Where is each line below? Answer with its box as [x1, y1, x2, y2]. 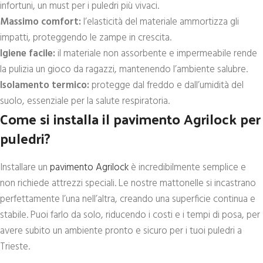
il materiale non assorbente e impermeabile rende [55, 46, 257, 62]
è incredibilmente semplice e [129, 160, 246, 176]
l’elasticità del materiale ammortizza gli [81, 14, 239, 30]
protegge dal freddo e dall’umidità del [89, 77, 244, 93]
